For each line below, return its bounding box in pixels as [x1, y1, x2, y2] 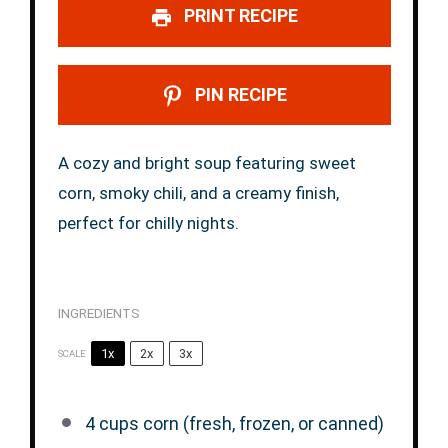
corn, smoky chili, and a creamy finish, [57, 182, 339, 203]
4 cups [84, 413, 139, 434]
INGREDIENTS [57, 304, 140, 321]
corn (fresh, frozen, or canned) [138, 413, 384, 434]
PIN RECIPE [190, 83, 287, 105]
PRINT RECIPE [179, 5, 298, 26]
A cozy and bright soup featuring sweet [57, 152, 356, 173]
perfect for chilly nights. [57, 212, 239, 233]
